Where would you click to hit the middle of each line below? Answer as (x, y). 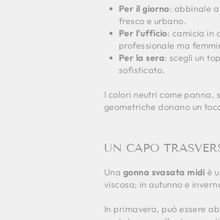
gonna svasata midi (164, 172)
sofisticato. (142, 70)
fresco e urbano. (153, 21)
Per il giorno (144, 8)
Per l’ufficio (143, 33)
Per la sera (142, 57)
